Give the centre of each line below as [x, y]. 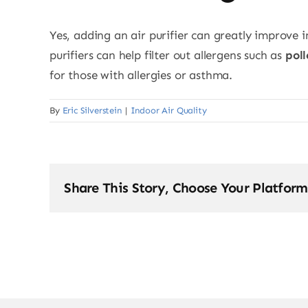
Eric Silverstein [92, 111]
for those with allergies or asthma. [141, 75]
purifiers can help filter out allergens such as [167, 55]
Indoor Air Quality [168, 111]
